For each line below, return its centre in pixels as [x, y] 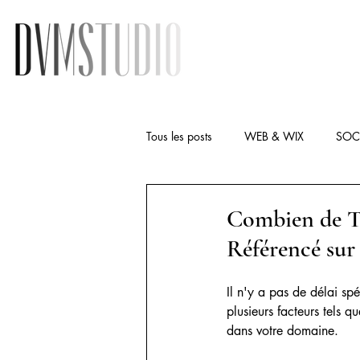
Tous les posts [179, 136]
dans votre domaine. [282, 331]
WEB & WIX [274, 136]
